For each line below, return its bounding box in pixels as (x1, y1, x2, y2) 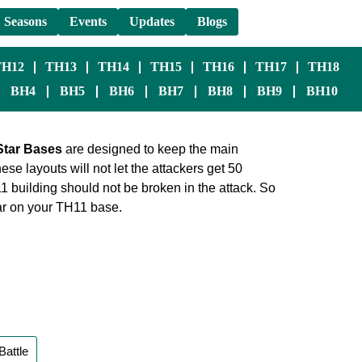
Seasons (4, 15, 48, 28)
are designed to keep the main (61, 142, 238, 156)
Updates (129, 15, 175, 28)
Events (69, 15, 107, 28)
